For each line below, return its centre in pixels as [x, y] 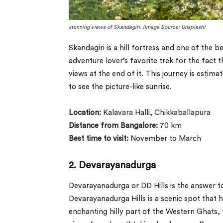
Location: [86, 112]
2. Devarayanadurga [113, 165]
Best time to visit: [99, 138]
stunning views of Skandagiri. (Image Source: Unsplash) [137, 27]
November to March [165, 138]
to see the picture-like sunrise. [120, 87]
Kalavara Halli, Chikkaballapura [157, 112]
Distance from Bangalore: [113, 125]
